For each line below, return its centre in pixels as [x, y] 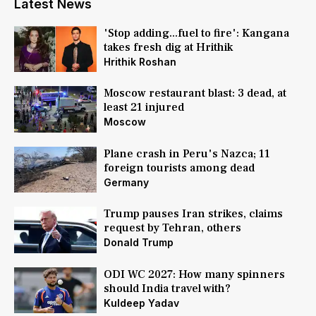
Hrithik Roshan [140, 62]
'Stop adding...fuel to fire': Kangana [196, 33]
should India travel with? [167, 288]
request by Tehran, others [172, 228]
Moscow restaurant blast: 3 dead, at [195, 93]
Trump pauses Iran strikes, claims [193, 214]
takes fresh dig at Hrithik [168, 47]
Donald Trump [138, 243]
